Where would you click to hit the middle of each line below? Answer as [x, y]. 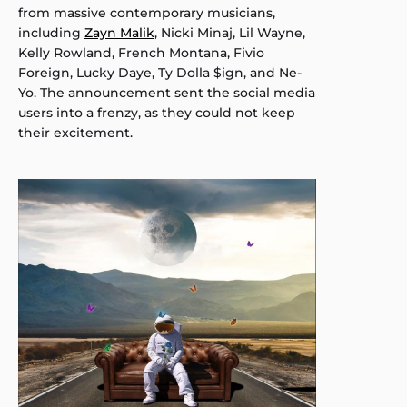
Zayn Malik [119, 33]
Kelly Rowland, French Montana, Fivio [141, 53]
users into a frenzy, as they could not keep [157, 113]
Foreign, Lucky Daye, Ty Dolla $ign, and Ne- [160, 73]
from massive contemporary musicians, [147, 13]
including [51, 33]
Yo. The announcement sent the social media [167, 93]
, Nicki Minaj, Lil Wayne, [230, 33]
